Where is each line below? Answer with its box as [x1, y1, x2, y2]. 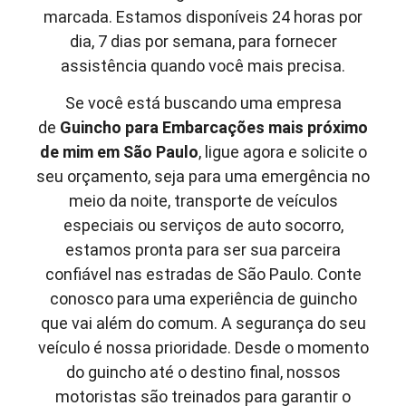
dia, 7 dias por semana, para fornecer [69, 31, 337, 51]
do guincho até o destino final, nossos [65, 362, 341, 382]
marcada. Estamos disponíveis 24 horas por [43, 6, 362, 26]
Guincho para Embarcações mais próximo [60, 117, 368, 137]
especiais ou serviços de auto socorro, [63, 215, 343, 235]
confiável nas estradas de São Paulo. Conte [44, 264, 362, 284]
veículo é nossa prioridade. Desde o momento [37, 337, 369, 357]
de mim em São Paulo [39, 141, 198, 161]
